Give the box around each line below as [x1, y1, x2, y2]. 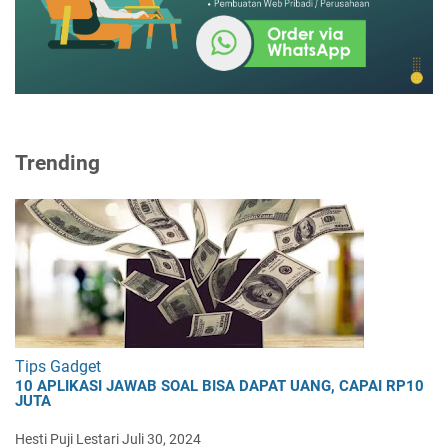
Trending [15, 150, 100, 175]
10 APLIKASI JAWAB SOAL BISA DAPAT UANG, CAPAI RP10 [15, 376, 424, 395]
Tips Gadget [15, 356, 101, 376]
